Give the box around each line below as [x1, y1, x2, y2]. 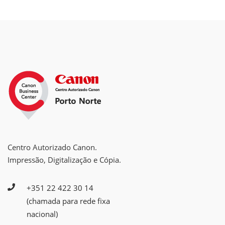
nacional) [27, 209, 58, 219]
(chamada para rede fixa [27, 196, 110, 206]
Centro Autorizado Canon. [8, 142, 97, 153]
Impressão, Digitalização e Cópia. [8, 155, 121, 165]
